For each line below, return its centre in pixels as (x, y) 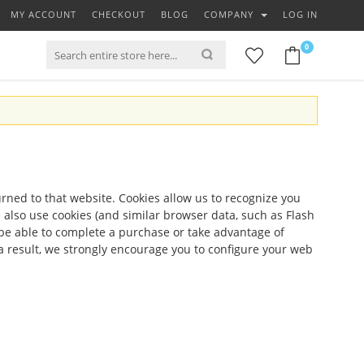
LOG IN (300, 14)
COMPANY (230, 14)
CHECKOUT (119, 14)
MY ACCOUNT (43, 14)
